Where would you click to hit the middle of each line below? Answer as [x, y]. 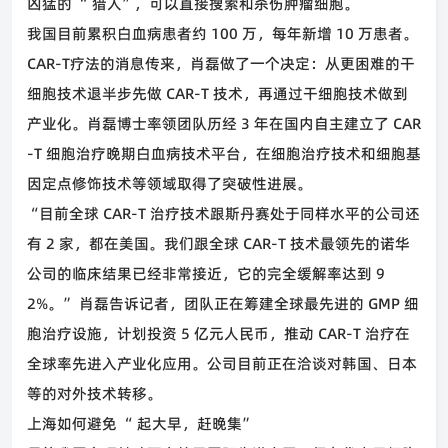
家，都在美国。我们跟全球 [149, 243]
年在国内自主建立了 [321, 123]
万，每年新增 [287, 33]
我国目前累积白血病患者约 [119, 33]
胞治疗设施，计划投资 [104, 333]
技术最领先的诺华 [348, 243]
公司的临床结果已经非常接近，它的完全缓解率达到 [201, 273]
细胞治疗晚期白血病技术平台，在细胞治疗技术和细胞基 [231, 153]
